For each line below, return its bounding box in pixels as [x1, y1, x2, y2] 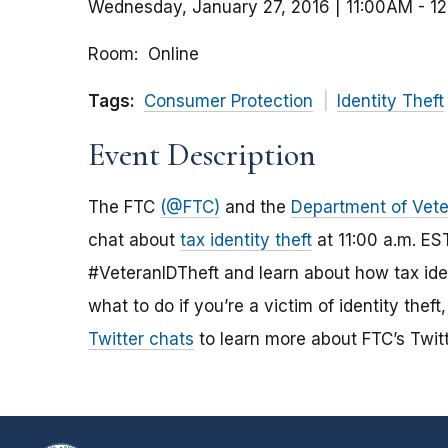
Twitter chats [88, 329, 194, 350]
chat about [88, 230, 180, 251]
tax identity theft [180, 230, 312, 251]
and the [220, 197, 291, 218]
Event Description [88, 135, 316, 175]
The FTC [88, 197, 160, 218]
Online [148, 44, 199, 65]
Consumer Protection [144, 91, 313, 112]
